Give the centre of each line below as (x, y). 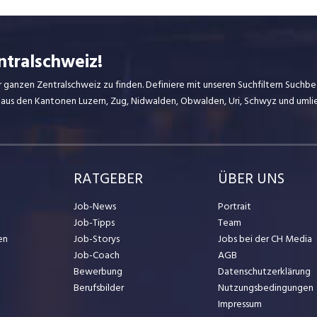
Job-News (94, 207)
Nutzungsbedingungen (266, 288)
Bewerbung (98, 272)
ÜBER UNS (252, 179)
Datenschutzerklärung (265, 272)
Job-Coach (96, 255)
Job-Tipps (94, 223)
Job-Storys (96, 239)
